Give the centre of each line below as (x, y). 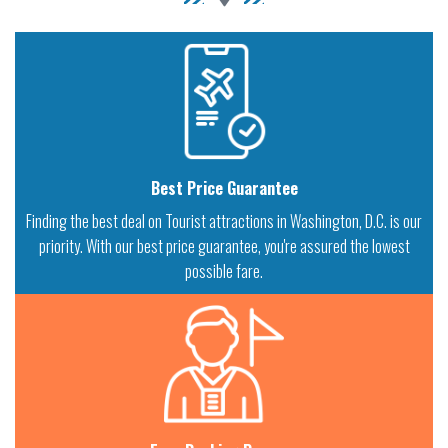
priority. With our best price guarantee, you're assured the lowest (224, 246)
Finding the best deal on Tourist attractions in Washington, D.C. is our (224, 221)
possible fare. (224, 271)
